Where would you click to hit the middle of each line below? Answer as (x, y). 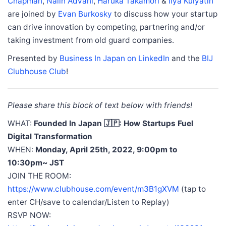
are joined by (33, 14)
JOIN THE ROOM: (39, 176)
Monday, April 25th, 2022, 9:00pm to (106, 149)
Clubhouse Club (37, 71)
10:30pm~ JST (36, 162)
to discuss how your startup (166, 14)
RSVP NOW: (29, 215)
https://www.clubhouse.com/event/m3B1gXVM (93, 189)
